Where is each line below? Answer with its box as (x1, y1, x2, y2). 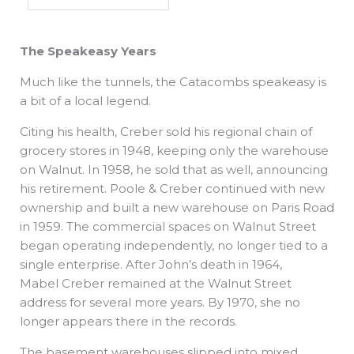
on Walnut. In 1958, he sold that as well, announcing (20, 161, 328, 177)
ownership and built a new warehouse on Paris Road (20, 199, 334, 215)
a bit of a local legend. (20, 92, 154, 108)
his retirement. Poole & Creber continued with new (20, 180, 325, 196)
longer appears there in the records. (20, 313, 240, 329)
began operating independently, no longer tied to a (20, 237, 328, 253)
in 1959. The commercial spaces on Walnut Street (20, 218, 316, 234)
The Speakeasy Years (20, 43, 160, 58)
